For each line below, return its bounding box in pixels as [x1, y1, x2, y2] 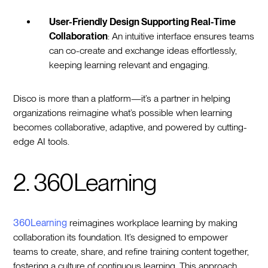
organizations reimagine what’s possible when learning [13, 106, 233, 118]
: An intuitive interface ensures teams [108, 30, 255, 42]
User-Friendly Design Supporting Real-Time [49, 16, 236, 28]
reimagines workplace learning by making [67, 217, 238, 229]
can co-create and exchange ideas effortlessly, [49, 44, 237, 56]
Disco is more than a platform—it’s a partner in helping [13, 92, 231, 104]
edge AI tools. [13, 135, 70, 147]
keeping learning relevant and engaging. [49, 59, 210, 71]
